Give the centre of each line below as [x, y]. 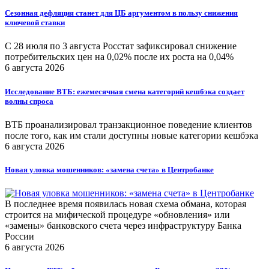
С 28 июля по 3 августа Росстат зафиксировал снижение [121, 46]
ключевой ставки [35, 23]
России [20, 237]
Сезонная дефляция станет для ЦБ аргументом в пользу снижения [121, 13]
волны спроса [29, 101]
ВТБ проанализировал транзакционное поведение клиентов [128, 124]
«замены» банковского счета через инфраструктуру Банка [123, 226]
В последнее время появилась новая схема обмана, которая [125, 204]
